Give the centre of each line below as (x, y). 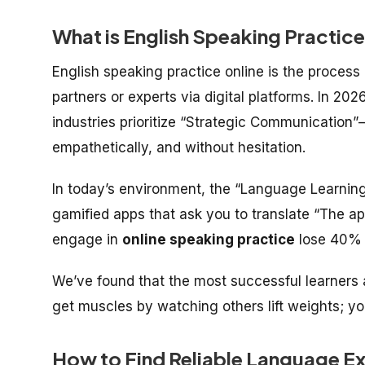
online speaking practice (209, 239)
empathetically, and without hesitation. (179, 147)
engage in (87, 239)
